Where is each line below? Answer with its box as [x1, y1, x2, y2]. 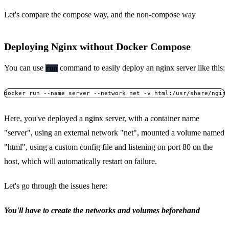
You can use [4, 63, 45, 72]
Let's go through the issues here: [4, 181, 107, 190]
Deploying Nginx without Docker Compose [4, 40, 191, 52]
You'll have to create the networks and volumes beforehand [4, 205, 200, 215]
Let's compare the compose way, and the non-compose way [4, 10, 196, 19]
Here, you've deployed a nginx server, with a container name [4, 113, 199, 123]
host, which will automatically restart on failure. [4, 156, 157, 166]
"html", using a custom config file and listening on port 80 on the [4, 142, 213, 151]
